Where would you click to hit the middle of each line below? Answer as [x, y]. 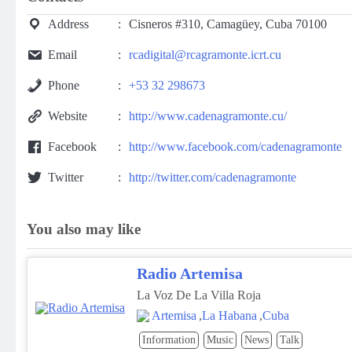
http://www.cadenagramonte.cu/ [208, 116]
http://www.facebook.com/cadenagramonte [235, 147]
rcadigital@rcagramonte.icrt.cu [205, 55]
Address [68, 24]
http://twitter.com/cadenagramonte [213, 178]
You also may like [84, 229]
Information [169, 340]
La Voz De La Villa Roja [199, 295]
